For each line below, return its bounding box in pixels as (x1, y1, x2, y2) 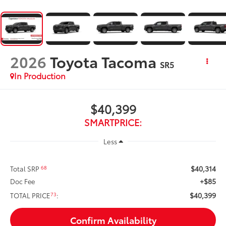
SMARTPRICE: (84, 115, 142, 129)
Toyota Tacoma (50, 50, 157, 72)
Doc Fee (10, 177, 35, 186)
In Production (14, 69, 66, 81)
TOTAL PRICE (10, 191, 51, 200)
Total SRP (10, 164, 41, 174)
